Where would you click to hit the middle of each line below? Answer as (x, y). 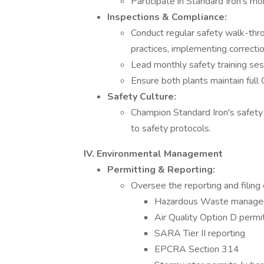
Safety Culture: (142, 97)
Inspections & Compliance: (167, 17)
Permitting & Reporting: (161, 170)
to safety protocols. (171, 128)
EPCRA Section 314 (197, 249)
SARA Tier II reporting (200, 233)
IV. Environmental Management (153, 154)
